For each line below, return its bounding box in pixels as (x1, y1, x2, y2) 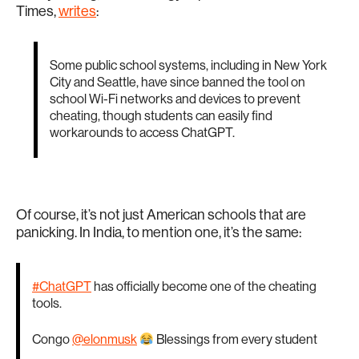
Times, (16, 3, 58, 18)
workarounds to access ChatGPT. (50, 126, 235, 139)
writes (58, 3, 96, 18)
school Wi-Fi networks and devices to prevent (50, 92, 301, 106)
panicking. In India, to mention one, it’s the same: (16, 224, 301, 240)
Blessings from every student (154, 333, 318, 347)
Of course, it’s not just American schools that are (16, 207, 306, 222)
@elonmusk (72, 333, 137, 347)
